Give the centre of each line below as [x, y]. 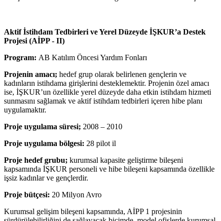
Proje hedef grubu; [36, 160]
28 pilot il [100, 143]
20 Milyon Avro [76, 194]
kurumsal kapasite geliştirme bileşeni [125, 160]
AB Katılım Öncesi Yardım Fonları [92, 57]
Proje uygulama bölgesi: [44, 143]
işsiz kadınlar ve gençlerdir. [46, 178]
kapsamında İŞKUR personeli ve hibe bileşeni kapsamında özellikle [109, 169]
